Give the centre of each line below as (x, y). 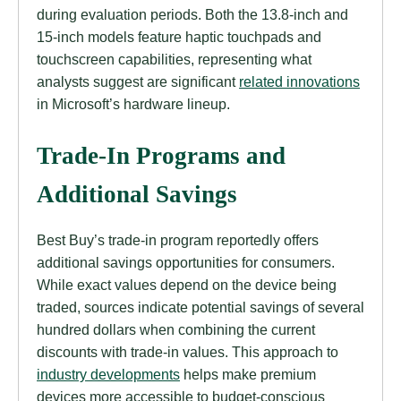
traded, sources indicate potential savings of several (200, 307)
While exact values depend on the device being (187, 284)
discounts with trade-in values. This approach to (188, 351)
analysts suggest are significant (138, 82)
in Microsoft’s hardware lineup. (133, 104)
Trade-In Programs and (161, 156)
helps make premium (248, 374)
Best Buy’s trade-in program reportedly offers (178, 239)
